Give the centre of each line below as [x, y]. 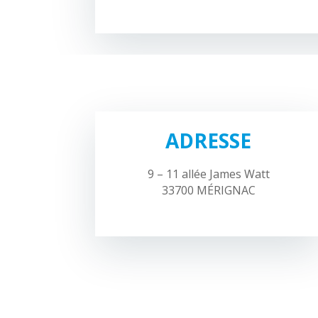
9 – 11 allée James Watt [208, 174]
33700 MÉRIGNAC [208, 191]
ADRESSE [209, 141]
